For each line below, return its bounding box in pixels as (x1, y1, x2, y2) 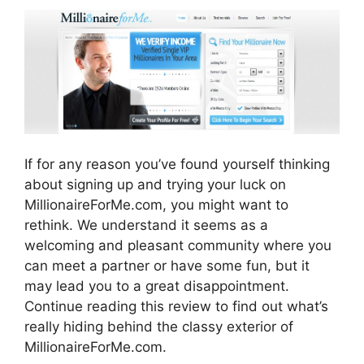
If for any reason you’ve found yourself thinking (24, 156, 330, 173)
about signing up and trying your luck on (24, 176, 286, 193)
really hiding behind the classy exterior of (24, 318, 293, 336)
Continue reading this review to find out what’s (24, 298, 328, 315)
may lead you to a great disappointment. (24, 278, 289, 295)
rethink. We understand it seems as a (24, 217, 268, 234)
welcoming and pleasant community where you (24, 237, 331, 254)
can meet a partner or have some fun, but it (24, 258, 310, 275)
